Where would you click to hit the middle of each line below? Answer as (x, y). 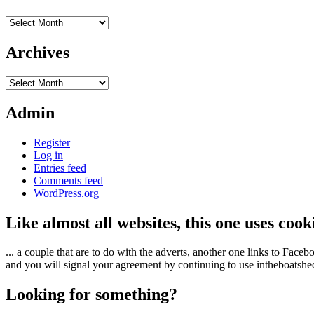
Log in (48, 155)
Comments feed (68, 180)
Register (52, 142)
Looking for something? (91, 295)
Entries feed (60, 168)
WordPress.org (66, 193)
